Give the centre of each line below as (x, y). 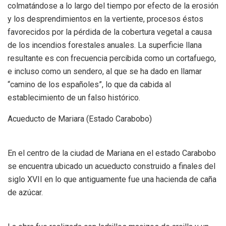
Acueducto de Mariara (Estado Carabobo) (80, 119)
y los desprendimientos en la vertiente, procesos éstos (105, 19)
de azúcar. (25, 192)
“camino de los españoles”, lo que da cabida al (89, 84)
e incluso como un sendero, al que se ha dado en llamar (105, 71)
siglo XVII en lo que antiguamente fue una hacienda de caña (112, 179)
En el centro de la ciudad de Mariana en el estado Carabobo (112, 153)
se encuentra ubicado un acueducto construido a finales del (111, 166)
